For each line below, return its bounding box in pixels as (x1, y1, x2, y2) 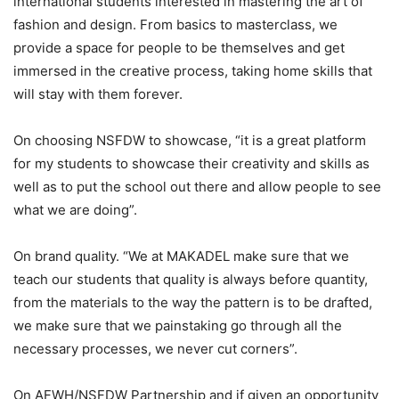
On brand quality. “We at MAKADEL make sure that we (13, 248, 349, 265)
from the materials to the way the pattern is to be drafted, (13, 294, 372, 311)
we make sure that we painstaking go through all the (13, 317, 342, 334)
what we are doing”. (13, 201, 137, 218)
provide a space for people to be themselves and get (13, 39, 345, 56)
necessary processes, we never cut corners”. (13, 340, 297, 357)
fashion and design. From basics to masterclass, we (13, 16, 338, 33)
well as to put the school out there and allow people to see (13, 178, 381, 195)
